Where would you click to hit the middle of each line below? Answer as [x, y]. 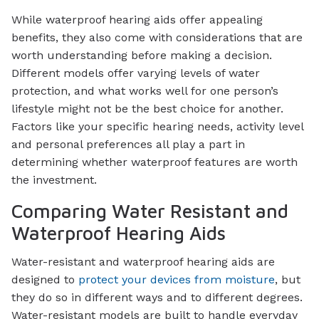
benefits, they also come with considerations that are [157, 38]
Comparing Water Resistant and [150, 211]
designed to [45, 279]
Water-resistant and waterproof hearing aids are [143, 261]
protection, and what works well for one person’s [145, 91]
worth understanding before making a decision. [142, 56]
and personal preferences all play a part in [128, 145]
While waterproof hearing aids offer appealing [137, 20]
